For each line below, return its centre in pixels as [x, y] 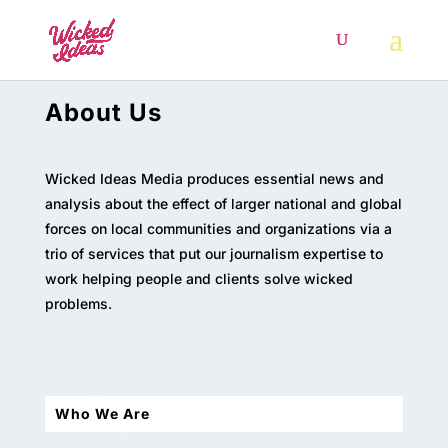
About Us [103, 113]
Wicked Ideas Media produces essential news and [214, 179]
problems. [78, 304]
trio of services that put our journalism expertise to [213, 254]
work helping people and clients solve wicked [198, 279]
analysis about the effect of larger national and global [223, 204]
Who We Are [102, 414]
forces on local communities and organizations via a [218, 229]
